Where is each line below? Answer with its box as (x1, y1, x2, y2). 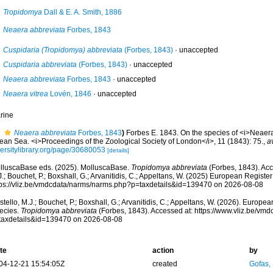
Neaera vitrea (2, 90, 48, 98)
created (152, 260, 177, 268)
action (152, 246, 174, 255)
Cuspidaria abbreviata (2, 60, 77, 69)
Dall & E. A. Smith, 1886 (41, 8, 122, 16)
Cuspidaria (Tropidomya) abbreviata (2, 46, 122, 54)
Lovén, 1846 (48, 90, 91, 98)
